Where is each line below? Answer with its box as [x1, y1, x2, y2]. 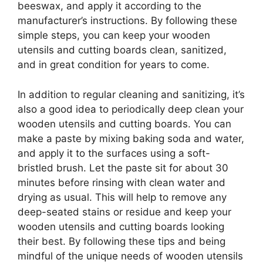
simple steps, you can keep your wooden [18, 29, 210, 41]
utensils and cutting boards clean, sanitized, [18, 44, 227, 56]
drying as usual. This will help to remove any [18, 191, 227, 203]
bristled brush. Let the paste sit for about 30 [18, 161, 228, 174]
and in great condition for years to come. [18, 59, 210, 70]
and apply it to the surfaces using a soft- [18, 147, 210, 159]
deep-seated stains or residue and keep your [18, 205, 231, 218]
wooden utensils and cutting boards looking [18, 220, 224, 232]
